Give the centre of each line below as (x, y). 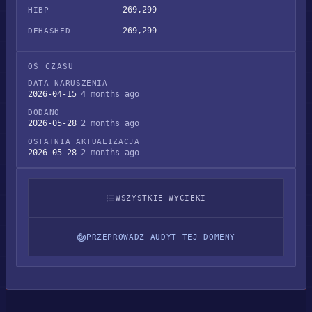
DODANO (44, 112)
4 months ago (110, 94)
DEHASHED (49, 31)
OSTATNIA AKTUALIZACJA (84, 142)
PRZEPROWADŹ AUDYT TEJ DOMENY (161, 237)
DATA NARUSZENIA (68, 83)
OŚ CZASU (51, 67)
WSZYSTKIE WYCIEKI (161, 198)
